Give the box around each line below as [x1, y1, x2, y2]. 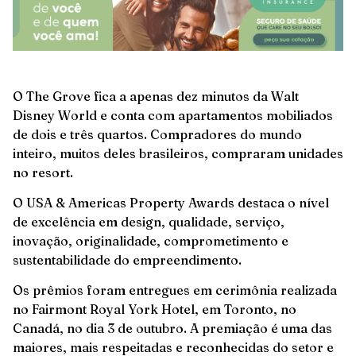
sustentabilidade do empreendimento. [13, 251, 242, 268]
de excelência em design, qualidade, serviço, [13, 213, 284, 230]
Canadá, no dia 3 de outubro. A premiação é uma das [13, 320, 332, 337]
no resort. [13, 164, 73, 180]
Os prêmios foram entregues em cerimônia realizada [13, 282, 337, 299]
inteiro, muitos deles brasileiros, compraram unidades [13, 145, 343, 161]
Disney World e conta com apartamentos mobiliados [13, 106, 333, 123]
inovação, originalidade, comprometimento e [13, 232, 288, 249]
